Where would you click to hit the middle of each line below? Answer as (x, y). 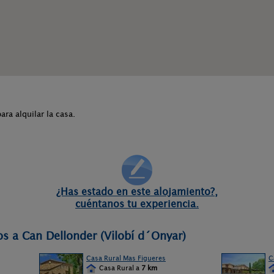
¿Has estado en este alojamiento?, (137, 191)
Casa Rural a (119, 268)
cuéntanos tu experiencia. (137, 204)
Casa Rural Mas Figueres (126, 258)
